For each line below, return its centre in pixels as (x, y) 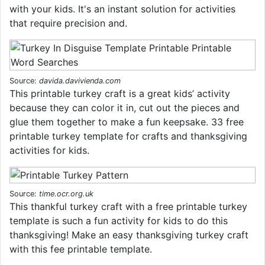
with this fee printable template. (81, 249)
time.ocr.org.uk (66, 194)
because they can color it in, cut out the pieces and (125, 108)
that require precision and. (68, 23)
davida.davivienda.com (80, 81)
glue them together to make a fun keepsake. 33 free (127, 122)
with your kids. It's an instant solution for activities (122, 9)
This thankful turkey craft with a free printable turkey (128, 207)
